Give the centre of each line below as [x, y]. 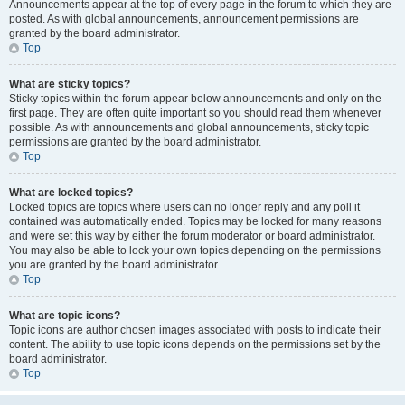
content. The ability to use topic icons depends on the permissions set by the [195, 344]
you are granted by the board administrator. [114, 265]
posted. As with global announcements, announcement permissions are [184, 19]
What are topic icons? [65, 316]
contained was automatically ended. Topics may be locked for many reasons [195, 221]
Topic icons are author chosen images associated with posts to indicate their [195, 330]
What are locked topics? [71, 193]
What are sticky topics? [70, 84]
